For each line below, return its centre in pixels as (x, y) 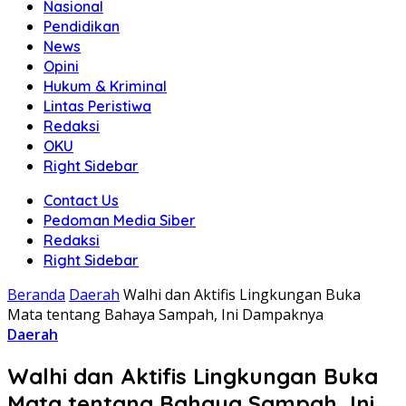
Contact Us (81, 200)
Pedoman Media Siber (120, 220)
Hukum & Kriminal (105, 86)
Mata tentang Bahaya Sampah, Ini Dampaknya (165, 314)
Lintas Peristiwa (97, 106)
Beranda (36, 295)
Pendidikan (82, 26)
